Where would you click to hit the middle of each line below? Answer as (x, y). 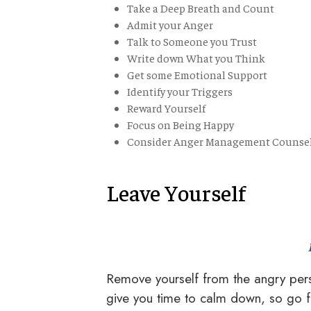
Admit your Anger (170, 25)
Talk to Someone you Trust (192, 41)
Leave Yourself (176, 193)
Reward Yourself (166, 108)
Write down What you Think (196, 58)
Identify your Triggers (180, 91)
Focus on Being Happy (180, 125)
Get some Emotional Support (197, 75)
